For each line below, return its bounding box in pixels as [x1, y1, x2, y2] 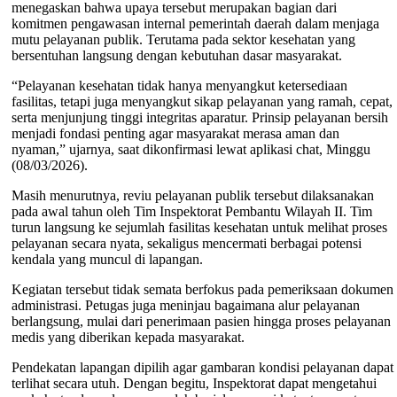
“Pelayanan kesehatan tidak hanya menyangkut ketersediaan [11, 78, 347, 94]
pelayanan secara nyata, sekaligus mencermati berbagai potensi [11, 236, 362, 252]
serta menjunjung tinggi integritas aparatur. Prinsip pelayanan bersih [11, 110, 388, 126]
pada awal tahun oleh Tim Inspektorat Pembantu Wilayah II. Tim [11, 204, 372, 220]
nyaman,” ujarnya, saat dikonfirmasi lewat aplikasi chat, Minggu [11, 142, 370, 158]
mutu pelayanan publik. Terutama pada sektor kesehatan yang [11, 32, 355, 48]
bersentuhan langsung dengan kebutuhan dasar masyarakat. [11, 48, 346, 64]
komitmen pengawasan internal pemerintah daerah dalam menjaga [11, 16, 379, 32]
